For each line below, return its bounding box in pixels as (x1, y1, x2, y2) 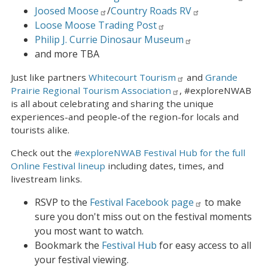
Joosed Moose (35, 4, 99, 17)
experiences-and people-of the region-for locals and (11, 110, 239, 123)
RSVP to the (35, 195, 90, 209)
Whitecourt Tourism (89, 71, 176, 83)
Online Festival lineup (11, 159, 105, 172)
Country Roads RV (111, 4, 191, 17)
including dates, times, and (105, 159, 224, 172)
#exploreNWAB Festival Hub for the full (74, 146, 245, 159)
